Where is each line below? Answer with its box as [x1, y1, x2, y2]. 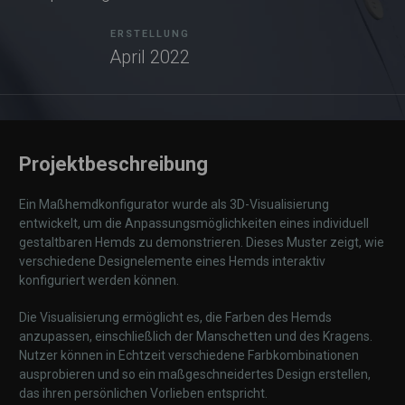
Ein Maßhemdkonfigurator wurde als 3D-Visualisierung [19, 197, 329, 212]
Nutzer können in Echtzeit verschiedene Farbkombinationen [19, 348, 359, 363]
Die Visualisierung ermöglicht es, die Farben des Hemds [19, 310, 332, 325]
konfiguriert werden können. [19, 273, 179, 287]
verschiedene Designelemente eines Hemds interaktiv [19, 254, 325, 268]
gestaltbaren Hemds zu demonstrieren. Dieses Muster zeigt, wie [19, 235, 384, 250]
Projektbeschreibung [19, 153, 208, 175]
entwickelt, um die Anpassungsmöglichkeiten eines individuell [19, 216, 369, 231]
